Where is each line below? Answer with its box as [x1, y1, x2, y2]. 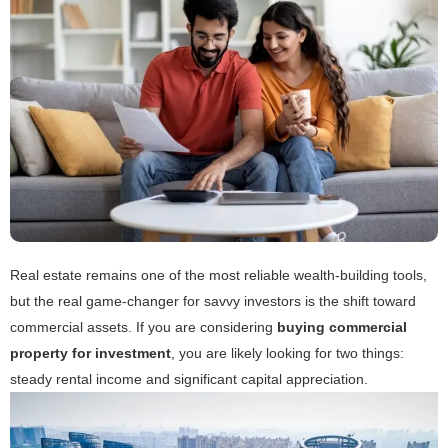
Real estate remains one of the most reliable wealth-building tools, [10, 266, 427, 283]
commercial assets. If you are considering [10, 318, 277, 335]
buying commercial [277, 318, 407, 335]
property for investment [10, 344, 171, 361]
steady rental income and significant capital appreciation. [10, 370, 368, 387]
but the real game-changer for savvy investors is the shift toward [10, 292, 416, 309]
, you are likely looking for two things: [171, 344, 404, 361]
